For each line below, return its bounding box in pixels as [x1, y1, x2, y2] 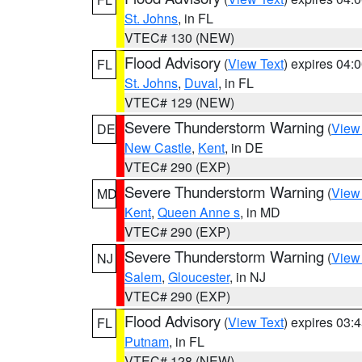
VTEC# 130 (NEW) [124, 28, 234, 47]
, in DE [225, 138, 263, 157]
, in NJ [229, 267, 266, 286]
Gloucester [168, 267, 229, 286]
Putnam [124, 332, 169, 351]
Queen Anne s [158, 203, 240, 221]
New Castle [124, 138, 192, 157]
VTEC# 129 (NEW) [124, 93, 234, 112]
